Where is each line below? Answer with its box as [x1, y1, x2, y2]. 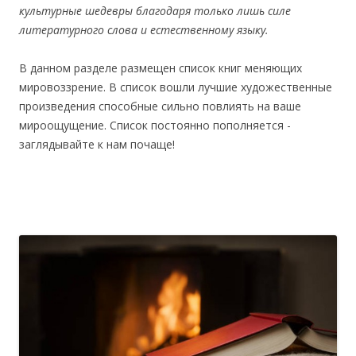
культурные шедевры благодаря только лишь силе [19, 2, 291, 18]
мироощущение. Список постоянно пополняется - [19, 117, 291, 133]
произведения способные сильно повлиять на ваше [19, 98, 301, 114]
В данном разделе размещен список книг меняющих [19, 60, 302, 75]
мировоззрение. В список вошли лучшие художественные [19, 79, 332, 95]
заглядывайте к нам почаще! [19, 136, 175, 152]
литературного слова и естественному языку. [19, 21, 269, 37]
